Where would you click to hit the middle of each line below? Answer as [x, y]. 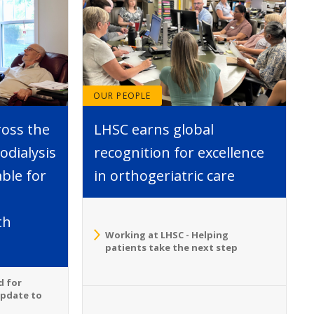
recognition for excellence [179, 152]
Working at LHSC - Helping [167, 235]
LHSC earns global [153, 129]
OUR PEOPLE [122, 95]
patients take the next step [171, 248]
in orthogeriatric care [164, 175]
